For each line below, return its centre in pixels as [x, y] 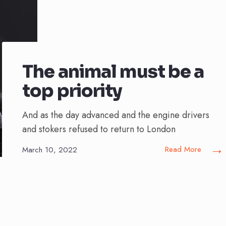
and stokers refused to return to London [99, 129]
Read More [183, 149]
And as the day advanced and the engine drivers [116, 115]
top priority [72, 91]
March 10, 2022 [50, 150]
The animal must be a [113, 72]
